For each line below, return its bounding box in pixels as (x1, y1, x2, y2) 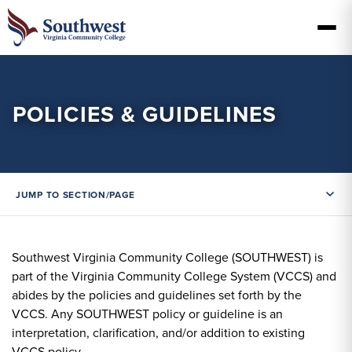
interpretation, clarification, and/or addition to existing (12, 324, 305, 342)
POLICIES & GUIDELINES (13, 98, 277, 130)
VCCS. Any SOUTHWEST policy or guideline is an (12, 305, 283, 323)
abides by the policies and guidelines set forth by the (12, 286, 302, 304)
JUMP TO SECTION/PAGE (16, 187, 136, 201)
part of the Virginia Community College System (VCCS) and (12, 267, 336, 285)
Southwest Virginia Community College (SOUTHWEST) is (12, 248, 323, 266)
